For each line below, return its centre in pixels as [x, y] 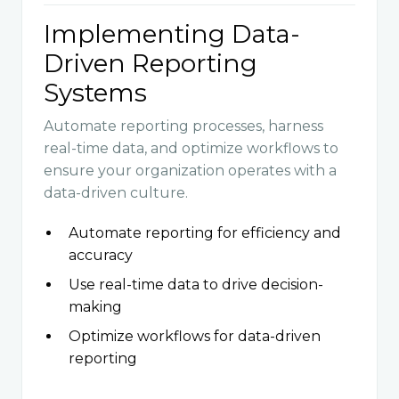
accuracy [101, 255]
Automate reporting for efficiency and [205, 232]
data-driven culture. [116, 192]
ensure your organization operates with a [190, 170]
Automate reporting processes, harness [183, 126]
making [95, 306]
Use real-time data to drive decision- [196, 284]
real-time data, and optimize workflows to [191, 148]
